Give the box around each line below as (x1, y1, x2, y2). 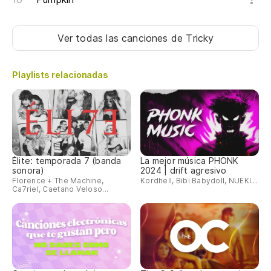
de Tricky (171, 32, 214, 45)
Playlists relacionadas (12, 70, 109, 80)
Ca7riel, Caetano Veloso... (12, 184, 109, 194)
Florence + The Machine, (12, 175, 104, 185)
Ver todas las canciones (57, 32, 171, 45)
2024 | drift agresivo (140, 165, 227, 175)
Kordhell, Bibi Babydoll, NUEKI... (140, 175, 257, 185)
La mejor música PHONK (140, 155, 239, 166)
